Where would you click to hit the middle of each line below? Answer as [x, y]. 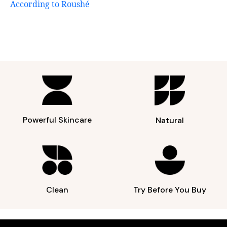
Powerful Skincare [57, 120]
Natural [170, 120]
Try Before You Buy [170, 190]
